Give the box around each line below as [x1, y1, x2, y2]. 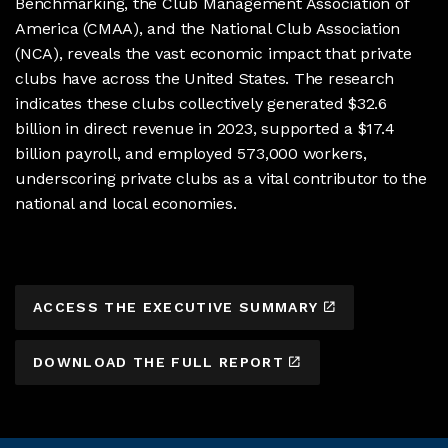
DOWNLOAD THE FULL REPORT [33, 354, 285, 371]
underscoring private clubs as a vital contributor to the [15, 168, 427, 188]
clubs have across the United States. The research [15, 68, 395, 88]
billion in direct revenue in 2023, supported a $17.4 [15, 118, 395, 138]
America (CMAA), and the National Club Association [15, 18, 401, 38]
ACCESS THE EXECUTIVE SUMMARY [33, 299, 319, 316]
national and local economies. [15, 193, 237, 213]
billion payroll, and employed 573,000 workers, [15, 143, 367, 163]
